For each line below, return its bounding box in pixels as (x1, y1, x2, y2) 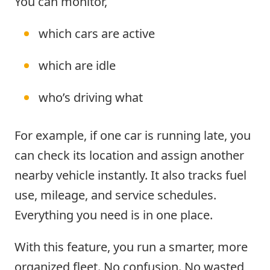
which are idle (39, 57, 116, 74)
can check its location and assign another (14, 146, 244, 163)
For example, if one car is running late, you (14, 127, 251, 143)
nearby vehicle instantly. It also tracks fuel (14, 166, 246, 183)
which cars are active (39, 25, 155, 42)
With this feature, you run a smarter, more (14, 238, 248, 255)
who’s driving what (39, 89, 143, 105)
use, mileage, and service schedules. (14, 186, 216, 203)
